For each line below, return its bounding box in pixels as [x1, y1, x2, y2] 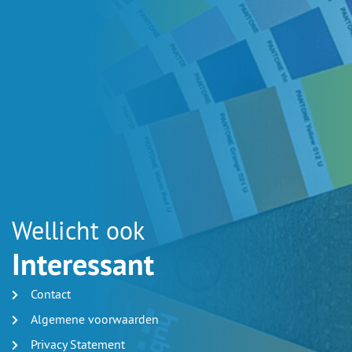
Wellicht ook [12, 214, 145, 247]
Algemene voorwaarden [31, 311, 159, 328]
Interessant [12, 245, 154, 284]
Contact [31, 286, 71, 302]
